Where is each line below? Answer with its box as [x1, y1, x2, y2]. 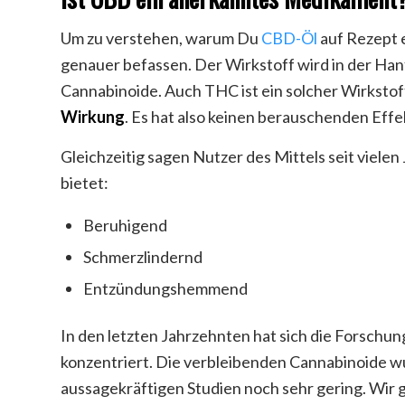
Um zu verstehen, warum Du [61, 27, 261, 48]
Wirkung [61, 106, 125, 127]
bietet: [61, 173, 108, 193]
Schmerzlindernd [83, 247, 202, 268]
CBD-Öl [261, 27, 317, 48]
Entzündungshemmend [83, 278, 248, 299]
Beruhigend [83, 215, 167, 236]
